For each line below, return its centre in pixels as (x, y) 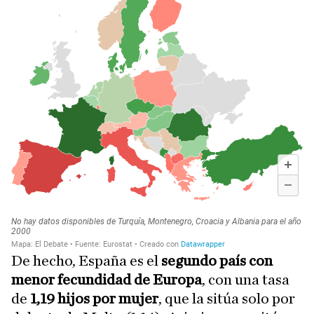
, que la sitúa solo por (227, 299)
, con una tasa (246, 280)
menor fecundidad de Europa (107, 280)
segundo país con (217, 261)
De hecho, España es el (86, 261)
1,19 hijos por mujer (94, 299)
